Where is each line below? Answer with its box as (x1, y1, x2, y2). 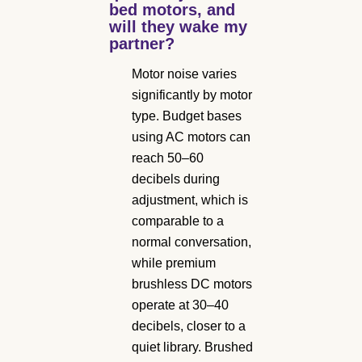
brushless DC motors (132, 276, 252, 291)
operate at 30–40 (132, 297, 229, 312)
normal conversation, (132, 234, 251, 249)
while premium (132, 255, 216, 270)
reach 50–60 (132, 150, 204, 165)
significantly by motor (132, 87, 252, 102)
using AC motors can (132, 129, 250, 144)
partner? (109, 34, 175, 53)
